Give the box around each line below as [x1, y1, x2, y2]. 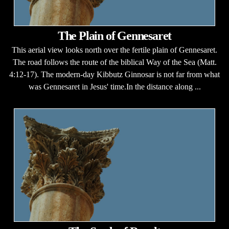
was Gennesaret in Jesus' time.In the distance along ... [28, 82, 201, 91]
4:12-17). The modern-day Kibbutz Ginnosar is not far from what [9, 70, 220, 79]
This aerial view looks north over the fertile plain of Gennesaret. [12, 45, 217, 54]
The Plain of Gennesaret [57, 29, 172, 42]
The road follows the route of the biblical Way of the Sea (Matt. [12, 58, 217, 66]
